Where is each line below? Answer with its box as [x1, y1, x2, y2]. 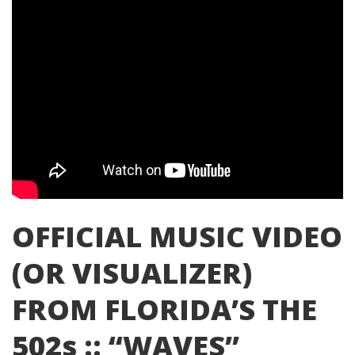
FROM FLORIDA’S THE [12, 289, 317, 329]
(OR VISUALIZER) [12, 253, 252, 292]
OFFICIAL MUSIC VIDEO [12, 216, 342, 256]
